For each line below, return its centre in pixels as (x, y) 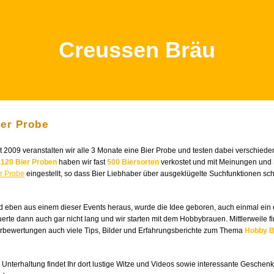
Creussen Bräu (137, 50)
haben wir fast (82, 162)
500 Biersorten (133, 162)
